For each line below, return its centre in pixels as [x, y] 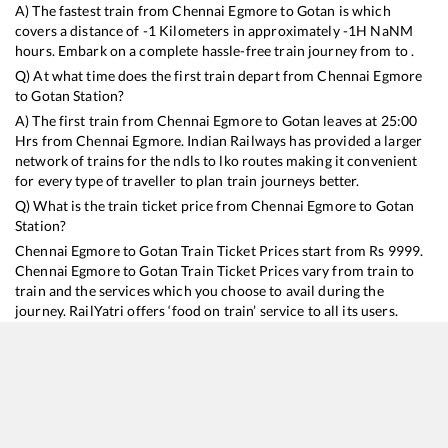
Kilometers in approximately [249, 31]
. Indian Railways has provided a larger [302, 141]
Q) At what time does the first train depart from [166, 76]
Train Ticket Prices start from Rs [283, 251]
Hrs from [46, 141]
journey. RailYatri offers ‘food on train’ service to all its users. [206, 311]
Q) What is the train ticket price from [133, 206]
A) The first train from [86, 121]
